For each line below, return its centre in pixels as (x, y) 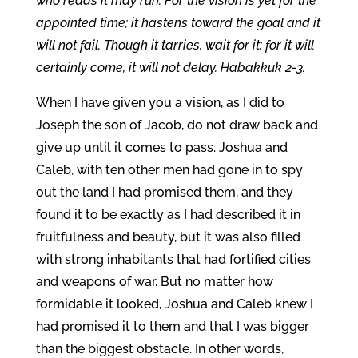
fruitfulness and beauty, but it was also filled (168, 237)
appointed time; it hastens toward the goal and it (178, 23)
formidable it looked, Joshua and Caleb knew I (174, 304)
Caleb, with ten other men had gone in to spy (169, 170)
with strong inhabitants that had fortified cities (173, 259)
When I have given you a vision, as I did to (160, 103)
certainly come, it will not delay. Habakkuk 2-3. (170, 68)
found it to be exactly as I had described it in (168, 215)
